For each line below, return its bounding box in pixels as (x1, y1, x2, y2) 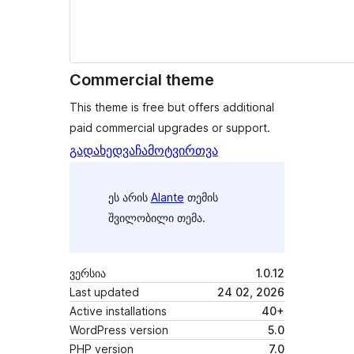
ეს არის (107, 190, 151, 204)
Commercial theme (70, 70, 214, 90)
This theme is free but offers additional (70, 100, 274, 115)
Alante (150, 190, 184, 204)
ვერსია (70, 266, 106, 281)
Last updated (70, 285, 139, 299)
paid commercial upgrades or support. (70, 121, 270, 135)
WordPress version (70, 323, 168, 337)
